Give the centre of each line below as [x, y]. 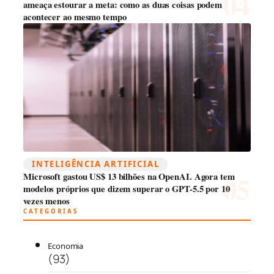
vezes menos [46, 201]
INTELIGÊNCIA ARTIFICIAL [96, 164]
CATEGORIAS [51, 212]
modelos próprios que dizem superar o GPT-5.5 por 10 [127, 189]
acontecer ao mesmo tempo [75, 17]
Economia [66, 246]
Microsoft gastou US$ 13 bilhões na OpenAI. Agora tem [129, 177]
